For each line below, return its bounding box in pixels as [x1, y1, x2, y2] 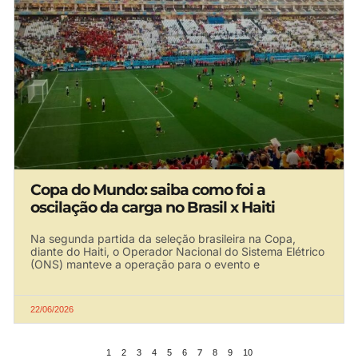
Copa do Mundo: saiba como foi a [30, 180, 265, 199]
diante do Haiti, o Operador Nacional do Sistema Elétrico [30, 244, 324, 258]
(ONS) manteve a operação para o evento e [30, 257, 260, 271]
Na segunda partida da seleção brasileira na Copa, [30, 231, 296, 245]
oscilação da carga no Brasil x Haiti [30, 197, 275, 217]
